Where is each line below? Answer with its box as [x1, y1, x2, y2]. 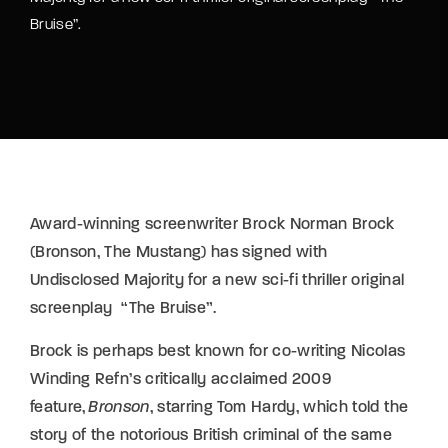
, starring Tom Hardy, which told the [149, 399, 409, 416]
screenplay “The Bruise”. [30, 300, 217, 317]
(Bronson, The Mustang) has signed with [30, 244, 328, 261]
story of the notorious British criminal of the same [30, 427, 392, 444]
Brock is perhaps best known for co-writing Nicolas [30, 343, 406, 360]
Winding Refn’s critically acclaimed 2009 [30, 371, 332, 388]
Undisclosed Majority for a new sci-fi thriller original [30, 272, 405, 289]
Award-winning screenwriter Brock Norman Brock [30, 216, 395, 233]
